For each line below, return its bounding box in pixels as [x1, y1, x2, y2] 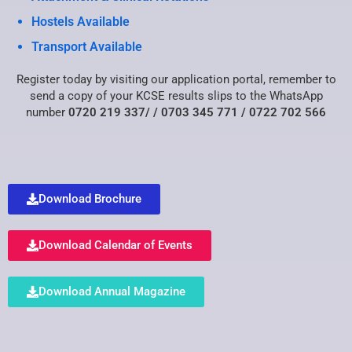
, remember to [262, 71, 336, 86]
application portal [170, 71, 263, 86]
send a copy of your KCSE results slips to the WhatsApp [29, 88, 323, 103]
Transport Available [31, 38, 142, 54]
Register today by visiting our [16, 71, 171, 86]
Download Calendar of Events [38, 237, 192, 252]
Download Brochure [38, 191, 141, 206]
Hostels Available [31, 13, 133, 29]
